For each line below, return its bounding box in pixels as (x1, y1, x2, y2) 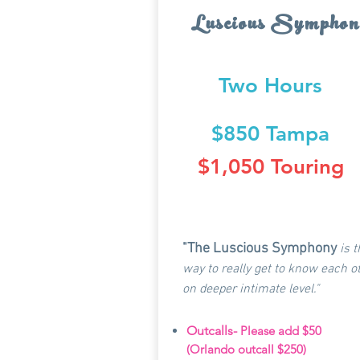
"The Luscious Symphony (182, 240, 337, 257)
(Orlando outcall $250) (186, 342, 309, 357)
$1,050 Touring (197, 154, 344, 179)
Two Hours (219, 73, 322, 98)
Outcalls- (186, 323, 237, 338)
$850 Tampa (211, 121, 329, 146)
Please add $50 (237, 323, 321, 338)
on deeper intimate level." (182, 281, 319, 297)
